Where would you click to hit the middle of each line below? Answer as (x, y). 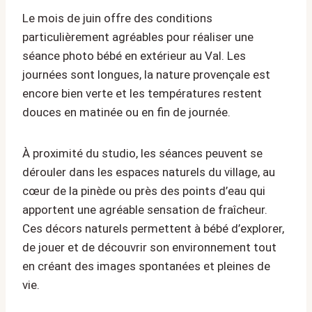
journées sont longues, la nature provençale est (146, 75)
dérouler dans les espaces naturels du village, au (149, 172)
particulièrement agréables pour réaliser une (138, 37)
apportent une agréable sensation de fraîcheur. (145, 210)
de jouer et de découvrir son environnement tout (149, 248)
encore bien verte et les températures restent (142, 94)
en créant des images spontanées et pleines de (146, 266)
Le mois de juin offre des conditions (117, 18)
